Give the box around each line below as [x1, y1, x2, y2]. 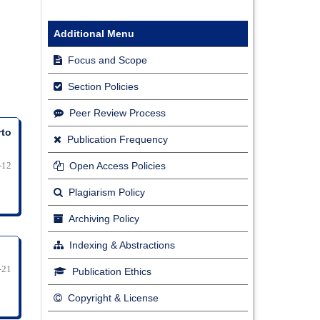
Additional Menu [54, 28, 134, 40]
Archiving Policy [66, 213, 139, 225]
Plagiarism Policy [66, 186, 145, 199]
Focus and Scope [65, 54, 147, 66]
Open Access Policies [66, 160, 166, 172]
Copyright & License [65, 292, 159, 304]
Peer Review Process [66, 107, 166, 119]
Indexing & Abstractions [66, 239, 175, 251]
